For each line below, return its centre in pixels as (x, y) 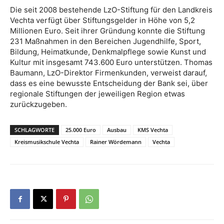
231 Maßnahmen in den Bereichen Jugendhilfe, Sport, (105, 41)
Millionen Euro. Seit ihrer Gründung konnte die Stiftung (107, 30)
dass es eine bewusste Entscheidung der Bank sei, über (109, 83)
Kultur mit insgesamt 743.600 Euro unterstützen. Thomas (111, 62)
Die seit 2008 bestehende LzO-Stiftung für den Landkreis (111, 9)
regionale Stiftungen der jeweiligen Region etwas (97, 93)
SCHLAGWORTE (34, 129)
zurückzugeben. (38, 104)
